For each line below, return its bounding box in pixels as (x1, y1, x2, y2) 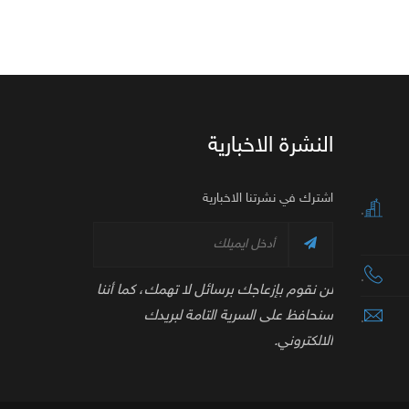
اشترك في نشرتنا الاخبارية (202, 190, 333, 206)
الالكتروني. (273, 332, 333, 351)
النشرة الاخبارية (207, 132, 333, 160)
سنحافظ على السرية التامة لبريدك (143, 307, 333, 325)
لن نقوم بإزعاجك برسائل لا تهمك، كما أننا (96, 281, 333, 299)
